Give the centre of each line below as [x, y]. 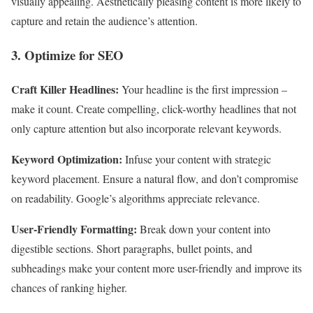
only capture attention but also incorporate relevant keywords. [146, 128]
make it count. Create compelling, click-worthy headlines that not [154, 108]
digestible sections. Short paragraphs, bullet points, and [132, 248]
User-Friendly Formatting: [75, 228]
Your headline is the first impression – [203, 89]
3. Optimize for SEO [67, 54]
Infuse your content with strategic [197, 159]
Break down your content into [205, 228]
